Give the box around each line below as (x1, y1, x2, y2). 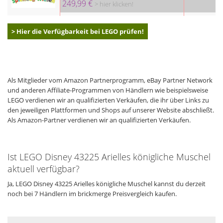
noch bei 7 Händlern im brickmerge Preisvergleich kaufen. (7, 189, 177, 198)
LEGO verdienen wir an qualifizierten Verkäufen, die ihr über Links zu (7, 95, 209, 105)
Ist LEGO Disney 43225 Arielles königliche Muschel (7, 150, 211, 163)
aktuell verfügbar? (7, 162, 80, 175)
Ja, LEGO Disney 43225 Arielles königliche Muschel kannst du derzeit (7, 179, 206, 188)
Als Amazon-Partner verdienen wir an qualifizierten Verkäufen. (7, 115, 191, 124)
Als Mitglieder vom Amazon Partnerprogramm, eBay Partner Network (7, 75, 213, 85)
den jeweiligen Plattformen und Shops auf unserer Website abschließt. (7, 105, 214, 114)
